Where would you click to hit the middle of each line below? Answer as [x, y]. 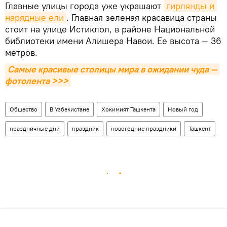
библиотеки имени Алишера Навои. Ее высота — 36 [113, 41]
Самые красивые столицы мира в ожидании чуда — [112, 69]
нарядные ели [34, 17]
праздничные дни [35, 128]
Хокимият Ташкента [128, 109]
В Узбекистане [69, 109]
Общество [24, 109]
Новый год [183, 109]
